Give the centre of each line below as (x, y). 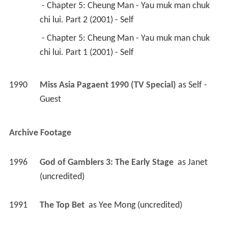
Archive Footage (40, 133)
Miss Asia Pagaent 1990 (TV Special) (108, 85)
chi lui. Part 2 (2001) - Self (88, 20)
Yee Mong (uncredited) (140, 205)
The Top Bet (63, 205)
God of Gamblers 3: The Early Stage (107, 162)
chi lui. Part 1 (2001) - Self (88, 52)
